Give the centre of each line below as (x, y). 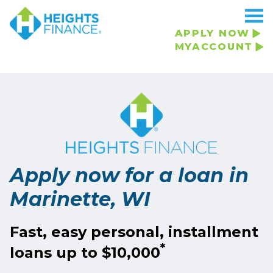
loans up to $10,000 (85, 252)
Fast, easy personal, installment (134, 232)
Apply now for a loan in (129, 175)
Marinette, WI (80, 199)
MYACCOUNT (214, 47)
